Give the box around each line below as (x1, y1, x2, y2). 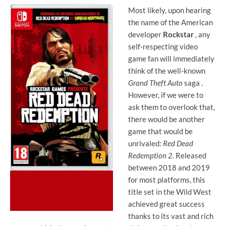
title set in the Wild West (128, 187, 211, 196)
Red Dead (163, 138, 193, 148)
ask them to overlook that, (128, 102, 215, 111)
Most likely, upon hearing (128, 5, 211, 15)
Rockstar (163, 29, 194, 39)
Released (174, 150, 206, 160)
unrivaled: (128, 138, 163, 148)
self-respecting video (128, 41, 198, 51)
